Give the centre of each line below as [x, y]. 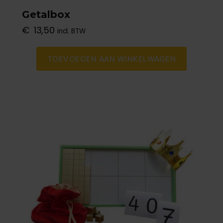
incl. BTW [71, 31]
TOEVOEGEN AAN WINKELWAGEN [111, 59]
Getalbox [46, 15]
